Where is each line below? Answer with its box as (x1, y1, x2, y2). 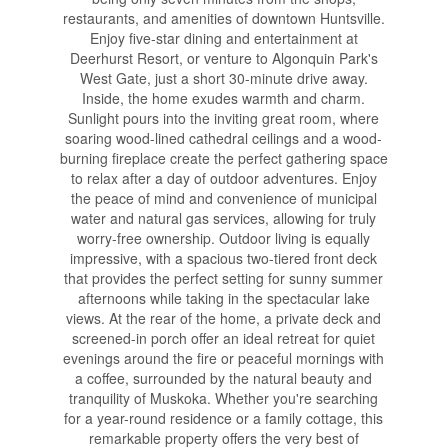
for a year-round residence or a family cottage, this (64, 407, 384, 428)
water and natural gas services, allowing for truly (71, 207, 377, 228)
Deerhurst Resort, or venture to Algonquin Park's (69, 47, 378, 68)
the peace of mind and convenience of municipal (70, 187, 377, 208)
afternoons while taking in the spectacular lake (77, 287, 370, 308)
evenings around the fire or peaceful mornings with (63, 347, 385, 368)
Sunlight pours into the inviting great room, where (68, 107, 380, 128)
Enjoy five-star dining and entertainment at (89, 27, 358, 48)
